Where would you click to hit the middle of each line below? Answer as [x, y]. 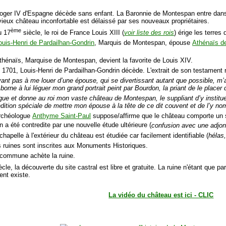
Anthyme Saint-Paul [62, 116]
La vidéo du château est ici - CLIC [161, 195]
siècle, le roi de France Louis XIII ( [73, 33]
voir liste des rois [149, 33]
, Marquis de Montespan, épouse [144, 43]
